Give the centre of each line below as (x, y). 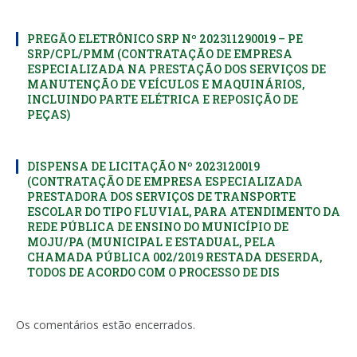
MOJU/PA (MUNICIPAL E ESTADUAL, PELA (151, 241)
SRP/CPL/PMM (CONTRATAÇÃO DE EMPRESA (160, 53)
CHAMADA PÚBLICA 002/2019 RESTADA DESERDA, (175, 257)
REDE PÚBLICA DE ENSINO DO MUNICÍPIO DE (158, 226)
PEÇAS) (49, 114)
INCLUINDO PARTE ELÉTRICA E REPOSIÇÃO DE (163, 99)
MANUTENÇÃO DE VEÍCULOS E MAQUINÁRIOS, (166, 84)
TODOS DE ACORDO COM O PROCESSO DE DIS (153, 272)
